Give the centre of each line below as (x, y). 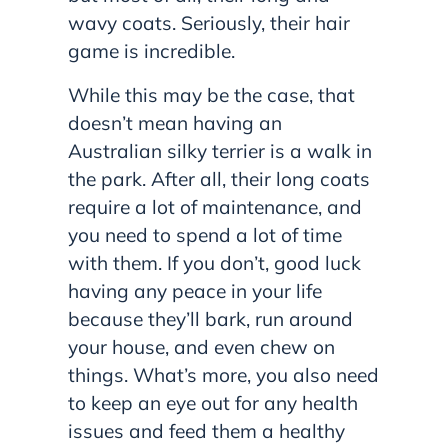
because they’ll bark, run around (210, 319)
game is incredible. (154, 51)
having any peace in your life (195, 291)
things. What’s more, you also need (223, 375)
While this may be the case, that (211, 95)
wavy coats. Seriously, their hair (209, 23)
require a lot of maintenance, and (215, 207)
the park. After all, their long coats (219, 179)
